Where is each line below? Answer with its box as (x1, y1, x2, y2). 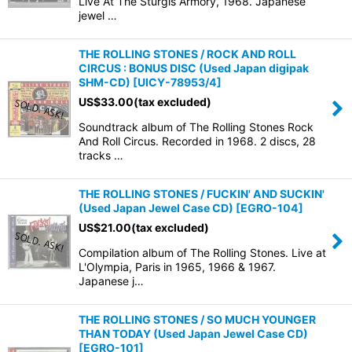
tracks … (79, 148, 123, 162)
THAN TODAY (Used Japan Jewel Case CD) (79, 327, 308, 340)
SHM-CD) (79, 75, 130, 89)
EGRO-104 (240, 201, 299, 214)
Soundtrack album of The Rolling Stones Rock (79, 120, 313, 134)
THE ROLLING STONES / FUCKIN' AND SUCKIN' (79, 187, 324, 200)
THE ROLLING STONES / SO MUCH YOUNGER (79, 313, 316, 326)
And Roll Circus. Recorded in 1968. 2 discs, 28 (79, 134, 316, 148)
